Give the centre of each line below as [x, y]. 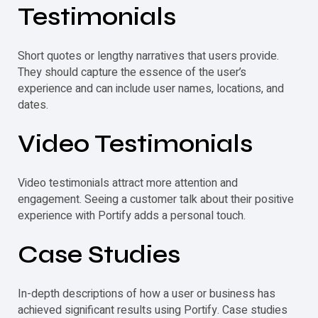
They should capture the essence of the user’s [132, 72]
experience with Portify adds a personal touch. [132, 215]
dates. [33, 105]
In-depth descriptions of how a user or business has [147, 294]
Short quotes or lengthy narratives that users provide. [148, 56]
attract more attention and [174, 183]
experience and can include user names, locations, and [151, 88]
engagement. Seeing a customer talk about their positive [156, 199]
